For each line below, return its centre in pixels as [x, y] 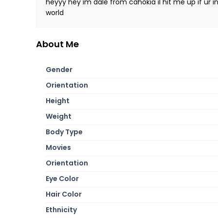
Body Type [64, 132]
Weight [59, 116]
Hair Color [64, 194]
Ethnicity [61, 209]
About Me [57, 44]
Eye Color [62, 178]
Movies [58, 147]
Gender [59, 69]
